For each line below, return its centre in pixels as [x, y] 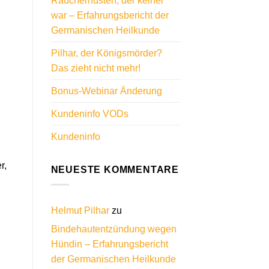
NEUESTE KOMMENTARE [115, 170]
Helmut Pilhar [80, 210]
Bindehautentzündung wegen [113, 229]
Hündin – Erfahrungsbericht [109, 244]
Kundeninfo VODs [89, 114]
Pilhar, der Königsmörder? [106, 53]
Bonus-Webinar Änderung [106, 91]
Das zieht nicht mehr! [95, 68]
